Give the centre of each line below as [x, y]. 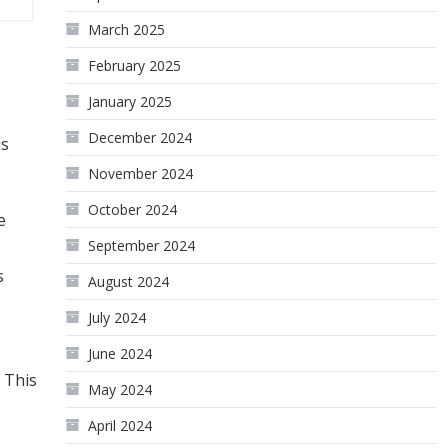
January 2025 [130, 101]
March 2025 [127, 29]
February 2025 [135, 65]
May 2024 [120, 389]
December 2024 [140, 137]
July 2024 [117, 317]
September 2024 [142, 245]
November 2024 [141, 173]
